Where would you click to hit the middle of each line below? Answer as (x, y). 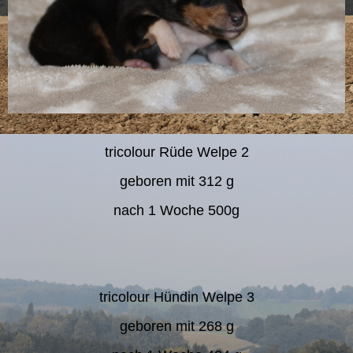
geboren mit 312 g (176, 181)
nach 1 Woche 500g (176, 210)
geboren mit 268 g (176, 326)
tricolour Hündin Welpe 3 (176, 297)
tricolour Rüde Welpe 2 (176, 152)
